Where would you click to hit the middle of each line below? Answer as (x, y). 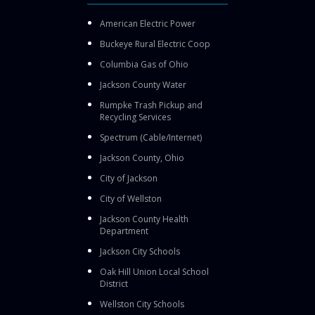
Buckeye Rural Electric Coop (155, 44)
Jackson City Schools (140, 251)
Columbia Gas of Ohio (144, 64)
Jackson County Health (144, 219)
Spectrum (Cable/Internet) (151, 137)
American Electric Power (148, 23)
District (114, 283)
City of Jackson (129, 178)
